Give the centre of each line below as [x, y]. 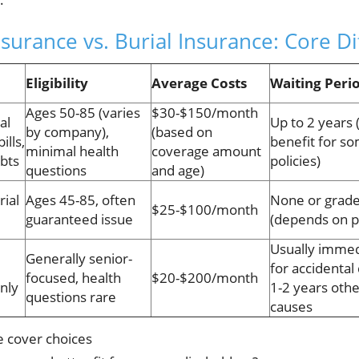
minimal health [72, 151]
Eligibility [57, 83]
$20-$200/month [205, 278]
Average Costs [199, 83]
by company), [67, 132]
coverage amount [206, 151]
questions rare [71, 297]
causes [291, 307]
